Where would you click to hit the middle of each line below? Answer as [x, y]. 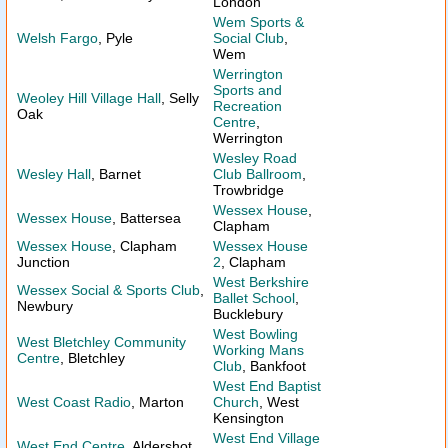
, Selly [180, 98]
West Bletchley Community [101, 342]
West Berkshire [261, 282]
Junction [43, 262]
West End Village [266, 438]
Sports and [247, 90]
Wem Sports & [258, 22]
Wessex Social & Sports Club [108, 290]
